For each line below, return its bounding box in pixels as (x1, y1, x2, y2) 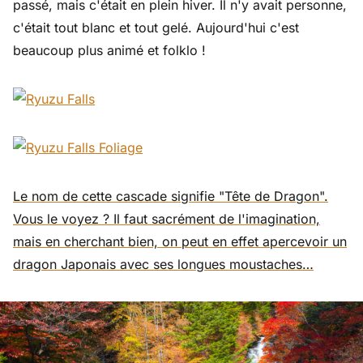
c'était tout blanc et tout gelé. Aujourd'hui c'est (13, 19, 299, 36)
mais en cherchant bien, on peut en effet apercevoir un (13, 233, 347, 250)
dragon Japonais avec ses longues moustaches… (13, 255, 314, 272)
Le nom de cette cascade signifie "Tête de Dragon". (13, 187, 328, 204)
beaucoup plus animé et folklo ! (13, 41, 206, 58)
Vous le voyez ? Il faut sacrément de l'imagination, (13, 210, 320, 227)
